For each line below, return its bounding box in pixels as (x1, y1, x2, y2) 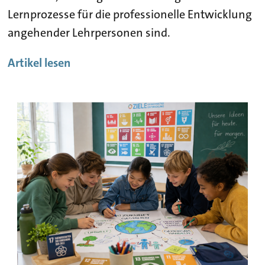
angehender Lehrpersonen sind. (8, 24, 171, 40)
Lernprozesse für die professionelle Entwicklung (8, 6, 253, 22)
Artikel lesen (8, 54, 71, 70)
